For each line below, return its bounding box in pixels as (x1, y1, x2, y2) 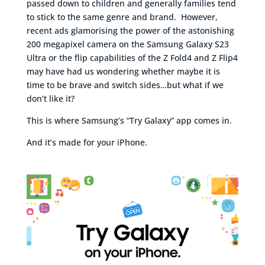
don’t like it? (26, 92, 75, 104)
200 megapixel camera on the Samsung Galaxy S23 (26, 38, 229, 50)
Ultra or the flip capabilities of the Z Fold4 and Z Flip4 (26, 51, 238, 63)
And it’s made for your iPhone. (26, 136, 147, 148)
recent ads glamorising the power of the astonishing (26, 24, 234, 36)
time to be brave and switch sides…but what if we (26, 79, 224, 91)
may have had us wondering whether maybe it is (26, 65, 220, 77)
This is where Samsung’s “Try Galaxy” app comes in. (26, 114, 232, 126)
